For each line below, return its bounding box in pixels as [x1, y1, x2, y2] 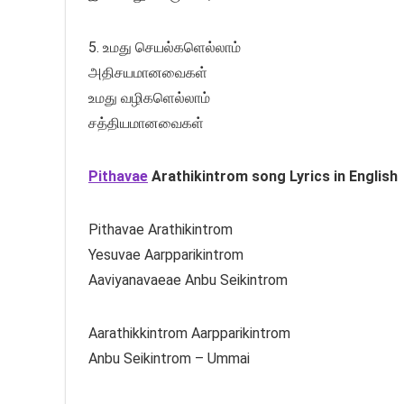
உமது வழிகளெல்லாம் [88, 88, 210, 106]
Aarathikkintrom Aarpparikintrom [88, 324, 290, 342]
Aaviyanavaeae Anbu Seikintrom [88, 271, 288, 289]
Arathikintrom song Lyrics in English [148, 167, 398, 185]
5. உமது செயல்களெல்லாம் [88, 38, 241, 56]
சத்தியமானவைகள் [88, 114, 204, 132]
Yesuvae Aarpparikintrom [88, 245, 243, 263]
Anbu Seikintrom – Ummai [88, 349, 250, 367]
